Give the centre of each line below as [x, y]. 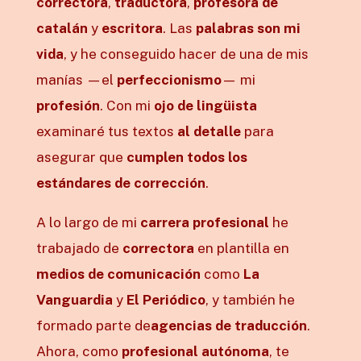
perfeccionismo [169, 80]
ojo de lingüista [205, 106]
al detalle [209, 132]
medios [60, 274]
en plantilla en [241, 249]
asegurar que [81, 158]
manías [61, 80]
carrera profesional [204, 223]
